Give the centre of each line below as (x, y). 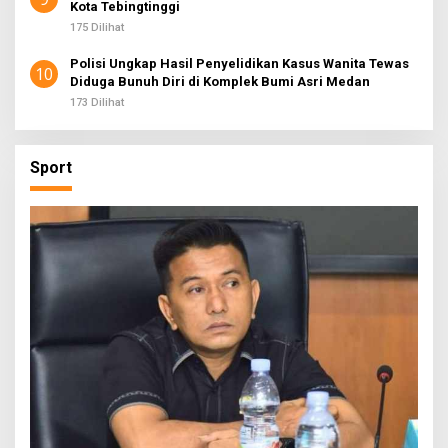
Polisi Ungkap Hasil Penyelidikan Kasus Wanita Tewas (239, 64)
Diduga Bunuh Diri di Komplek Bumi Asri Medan (220, 82)
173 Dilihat (97, 103)
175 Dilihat (97, 28)
